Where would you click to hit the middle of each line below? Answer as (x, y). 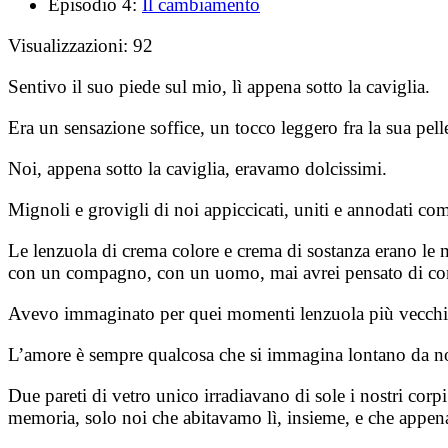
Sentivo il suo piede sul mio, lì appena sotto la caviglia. (219, 86)
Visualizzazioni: (68, 45)
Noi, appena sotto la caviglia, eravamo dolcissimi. (197, 168)
